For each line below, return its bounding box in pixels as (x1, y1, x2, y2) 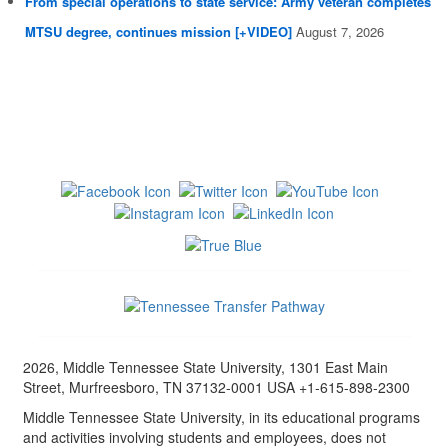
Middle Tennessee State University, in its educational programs (22, 407, 420, 428)
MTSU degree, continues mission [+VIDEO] (25, 22, 292, 42)
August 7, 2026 (296, 22, 384, 42)
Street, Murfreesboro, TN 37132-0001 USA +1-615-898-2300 (22, 377, 410, 398)
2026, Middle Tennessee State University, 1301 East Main (22, 357, 388, 378)
